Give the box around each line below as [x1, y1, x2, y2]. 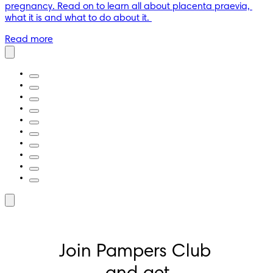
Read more [5, 34, 53, 44]
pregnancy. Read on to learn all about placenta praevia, [5, 1, 250, 12]
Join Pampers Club [59, 243, 211, 261]
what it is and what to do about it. [5, 13, 152, 23]
